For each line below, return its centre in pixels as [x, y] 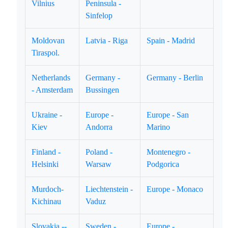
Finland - [46, 152]
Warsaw [99, 164]
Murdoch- [48, 189]
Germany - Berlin [175, 78]
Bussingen [103, 90]
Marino [159, 127]
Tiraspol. [46, 53]
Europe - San [168, 115]
